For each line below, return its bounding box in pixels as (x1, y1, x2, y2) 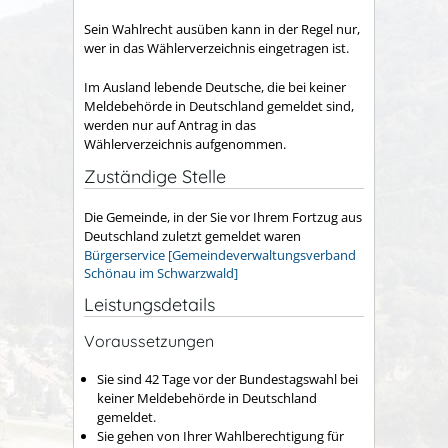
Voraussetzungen (84, 330, 214, 351)
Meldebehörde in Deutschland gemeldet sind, (84, 96, 354, 115)
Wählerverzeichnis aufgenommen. (84, 134, 286, 153)
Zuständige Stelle (84, 164, 226, 188)
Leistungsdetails (84, 292, 215, 316)
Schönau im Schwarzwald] (84, 264, 238, 282)
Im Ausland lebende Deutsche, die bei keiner (84, 77, 346, 96)
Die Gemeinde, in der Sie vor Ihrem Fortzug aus (84, 208, 362, 226)
